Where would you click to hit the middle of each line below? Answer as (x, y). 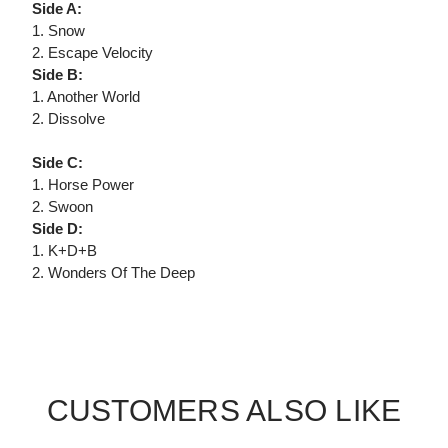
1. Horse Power (83, 185)
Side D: (57, 229)
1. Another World (86, 97)
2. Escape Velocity (92, 53)
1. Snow (58, 31)
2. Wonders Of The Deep (113, 273)
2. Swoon (62, 207)
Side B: (57, 75)
